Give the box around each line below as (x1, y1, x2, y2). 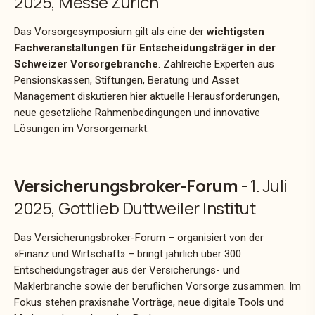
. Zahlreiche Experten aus (158, 57, 274, 70)
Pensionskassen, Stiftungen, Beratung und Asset (14, 73, 239, 86)
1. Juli (250, 173, 288, 197)
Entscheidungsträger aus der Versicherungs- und (14, 263, 240, 276)
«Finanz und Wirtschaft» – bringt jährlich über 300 (14, 247, 241, 260)
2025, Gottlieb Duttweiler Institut (14, 195, 255, 219)
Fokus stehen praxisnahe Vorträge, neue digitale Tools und (14, 295, 284, 309)
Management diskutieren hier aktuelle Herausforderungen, (14, 89, 280, 103)
